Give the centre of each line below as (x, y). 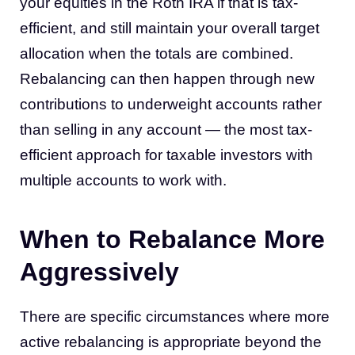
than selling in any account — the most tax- (166, 129)
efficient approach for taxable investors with (166, 155)
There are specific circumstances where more (175, 316)
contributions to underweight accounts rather (171, 104)
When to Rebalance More (172, 239)
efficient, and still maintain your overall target (170, 28)
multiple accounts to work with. (123, 180)
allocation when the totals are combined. (157, 53)
